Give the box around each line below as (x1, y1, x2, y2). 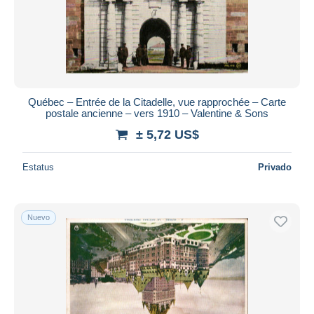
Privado (258, 161, 292, 172)
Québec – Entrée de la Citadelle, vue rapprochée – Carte (28, 95, 286, 108)
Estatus (22, 161, 54, 172)
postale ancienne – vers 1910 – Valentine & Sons (46, 107, 268, 119)
